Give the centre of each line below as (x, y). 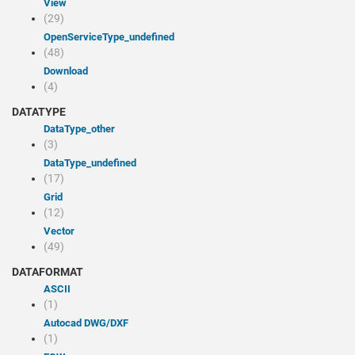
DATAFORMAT (48, 272)
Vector (63, 231)
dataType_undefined (93, 163)
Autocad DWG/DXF (90, 323)
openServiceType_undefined (113, 37)
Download (69, 71)
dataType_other (82, 129)
